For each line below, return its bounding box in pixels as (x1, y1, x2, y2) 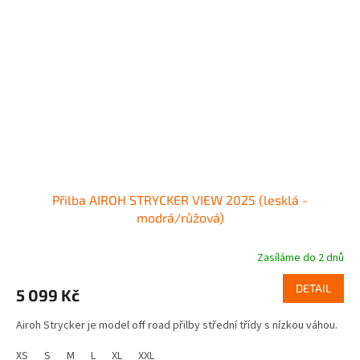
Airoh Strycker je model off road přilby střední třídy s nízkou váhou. (16, 317, 337, 334)
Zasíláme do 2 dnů (257, 250, 344, 267)
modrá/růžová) (136, 210, 224, 226)
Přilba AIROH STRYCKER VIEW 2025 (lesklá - (52, 192, 308, 208)
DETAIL (296, 281, 331, 296)
